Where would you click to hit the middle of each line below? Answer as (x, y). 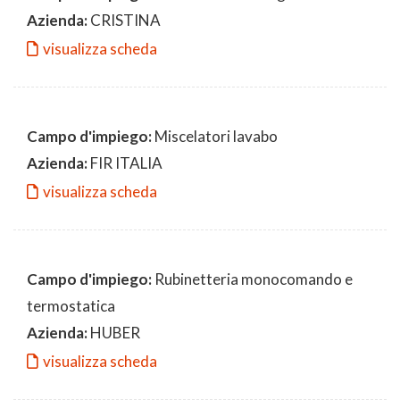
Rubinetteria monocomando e (252, 279)
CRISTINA (124, 20)
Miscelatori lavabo (215, 136)
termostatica (71, 305)
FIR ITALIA (125, 162)
